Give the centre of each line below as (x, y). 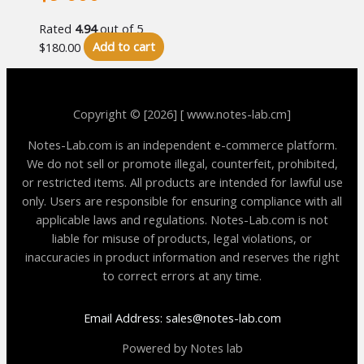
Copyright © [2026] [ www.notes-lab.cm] (182, 114)
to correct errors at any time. (182, 275)
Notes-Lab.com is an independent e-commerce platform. (182, 144)
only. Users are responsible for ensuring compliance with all (182, 200)
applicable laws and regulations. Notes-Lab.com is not (182, 219)
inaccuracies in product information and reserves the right (182, 256)
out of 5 (120, 28)
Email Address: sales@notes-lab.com (182, 317)
